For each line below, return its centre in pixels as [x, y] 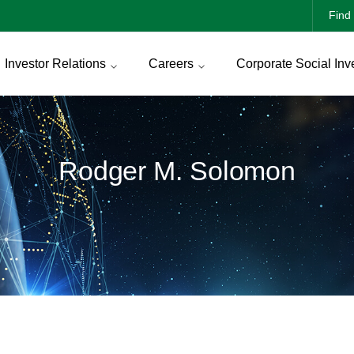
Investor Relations [55, 64]
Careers [171, 64]
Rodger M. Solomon [177, 171]
